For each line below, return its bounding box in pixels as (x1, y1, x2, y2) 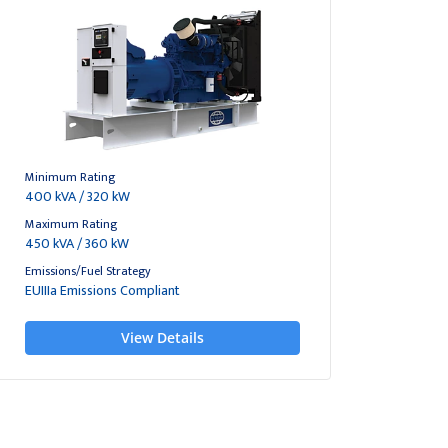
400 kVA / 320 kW (25, 185, 131, 208)
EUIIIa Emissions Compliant (25, 279, 181, 302)
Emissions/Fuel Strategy (25, 261, 152, 281)
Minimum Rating (25, 167, 116, 187)
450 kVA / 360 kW (25, 232, 130, 255)
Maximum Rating (25, 214, 118, 234)
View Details (121, 328, 205, 347)
